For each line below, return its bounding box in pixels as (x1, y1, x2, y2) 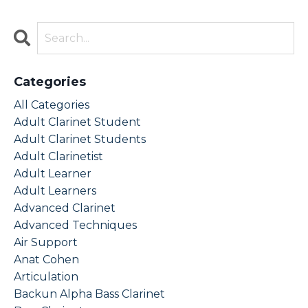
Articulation (14, 270, 78, 284)
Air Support (14, 236, 78, 250)
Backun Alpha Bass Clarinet (14, 287, 165, 301)
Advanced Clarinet (14, 201, 115, 215)
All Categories (14, 98, 89, 112)
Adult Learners (14, 184, 96, 198)
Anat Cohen (14, 253, 79, 267)
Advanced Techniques (14, 219, 137, 232)
